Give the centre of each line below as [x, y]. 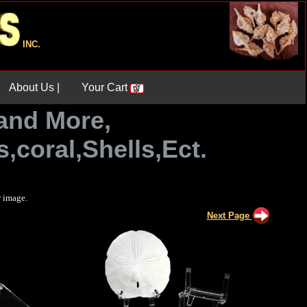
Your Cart [106, 87]
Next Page [229, 216]
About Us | [34, 87]
